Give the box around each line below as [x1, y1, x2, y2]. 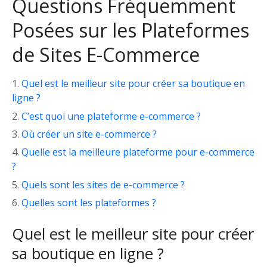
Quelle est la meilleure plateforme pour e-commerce [21, 145, 254, 159]
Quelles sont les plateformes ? [21, 196, 156, 210]
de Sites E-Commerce [12, 42, 200, 68]
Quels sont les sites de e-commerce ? [21, 178, 185, 191]
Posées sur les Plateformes [12, 17, 249, 44]
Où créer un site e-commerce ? [21, 127, 157, 141]
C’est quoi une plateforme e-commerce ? [21, 109, 201, 123]
